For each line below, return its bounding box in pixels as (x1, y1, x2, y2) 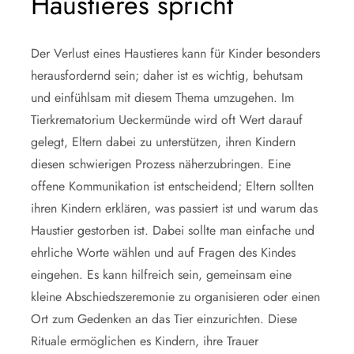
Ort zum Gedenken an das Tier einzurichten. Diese (31, 309, 297, 328)
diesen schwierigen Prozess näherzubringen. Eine (31, 154, 291, 173)
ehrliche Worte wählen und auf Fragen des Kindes (31, 243, 296, 262)
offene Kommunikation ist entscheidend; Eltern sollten (31, 176, 314, 195)
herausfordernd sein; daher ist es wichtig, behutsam (31, 66, 303, 85)
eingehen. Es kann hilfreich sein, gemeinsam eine (31, 265, 292, 284)
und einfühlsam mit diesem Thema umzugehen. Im (31, 88, 294, 107)
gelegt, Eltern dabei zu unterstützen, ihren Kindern (31, 132, 296, 151)
